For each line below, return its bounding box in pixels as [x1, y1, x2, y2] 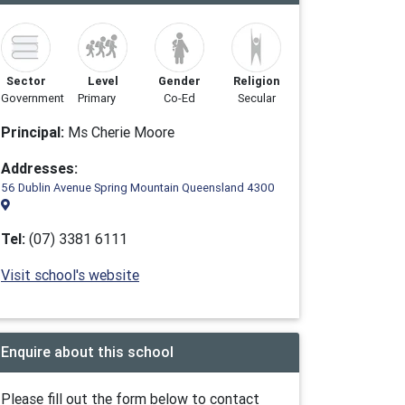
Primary [78, 90, 116, 106]
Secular [237, 90, 276, 106]
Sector [5, 73, 46, 89]
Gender [158, 73, 201, 89]
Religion [232, 73, 280, 89]
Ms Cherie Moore [64, 123, 174, 141]
